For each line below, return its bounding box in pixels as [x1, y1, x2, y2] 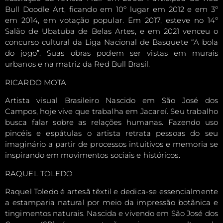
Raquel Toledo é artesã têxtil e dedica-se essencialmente [5, 186, 218, 196]
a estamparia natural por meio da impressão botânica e [5, 197, 218, 207]
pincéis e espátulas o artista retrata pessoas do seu [5, 128, 218, 138]
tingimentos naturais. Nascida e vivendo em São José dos [5, 208, 218, 218]
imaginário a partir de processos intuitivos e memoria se [5, 139, 218, 149]
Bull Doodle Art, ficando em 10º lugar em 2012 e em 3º [5, 4, 218, 14]
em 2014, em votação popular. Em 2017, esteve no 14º [5, 15, 218, 25]
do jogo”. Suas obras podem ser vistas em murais [5, 48, 218, 58]
